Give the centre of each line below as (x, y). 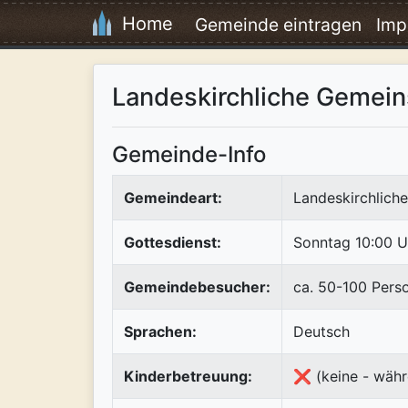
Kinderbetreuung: (188, 376)
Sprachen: (160, 331)
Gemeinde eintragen (278, 24)
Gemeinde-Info (189, 154)
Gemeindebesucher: (197, 286)
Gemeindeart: (173, 197)
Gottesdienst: (173, 242)
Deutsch (321, 331)
